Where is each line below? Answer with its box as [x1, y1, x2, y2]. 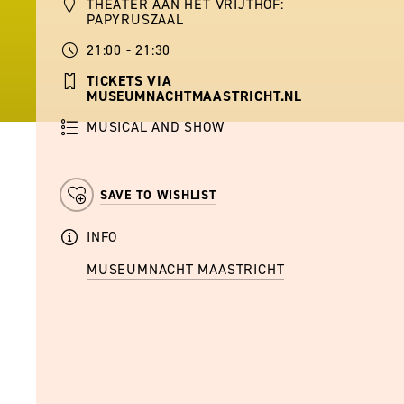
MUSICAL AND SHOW [87, 117, 225, 137]
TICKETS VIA [87, 71, 172, 91]
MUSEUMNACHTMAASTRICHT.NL [87, 87, 302, 106]
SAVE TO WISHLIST [100, 187, 217, 205]
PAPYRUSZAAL [87, 10, 184, 30]
